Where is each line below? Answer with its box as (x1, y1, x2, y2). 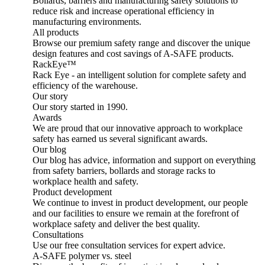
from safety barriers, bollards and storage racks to (33, 166, 215, 176)
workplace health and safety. (33, 176, 138, 186)
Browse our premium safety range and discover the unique (33, 38, 250, 48)
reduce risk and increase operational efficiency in (33, 6, 214, 16)
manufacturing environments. (33, 17, 141, 27)
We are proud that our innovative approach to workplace (33, 123, 243, 133)
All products (33, 27, 79, 37)
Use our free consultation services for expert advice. (33, 240, 225, 250)
